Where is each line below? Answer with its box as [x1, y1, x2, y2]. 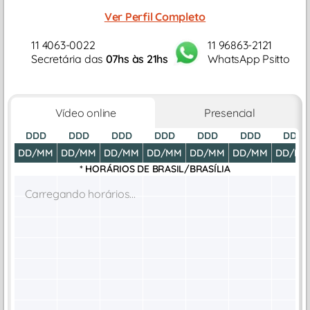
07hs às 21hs [105, 51, 168, 66]
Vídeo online [50, 106, 116, 120]
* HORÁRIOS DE [79, 163, 152, 176]
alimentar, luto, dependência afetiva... [8, 12, 188, 26]
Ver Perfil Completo [104, 9, 206, 24]
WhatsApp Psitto [208, 51, 290, 66]
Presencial [199, 106, 255, 120]
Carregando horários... [25, 187, 136, 201]
